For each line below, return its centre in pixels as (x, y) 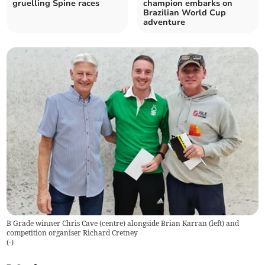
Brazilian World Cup (185, 13)
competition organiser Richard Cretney (72, 232)
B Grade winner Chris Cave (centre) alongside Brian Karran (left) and (123, 223)
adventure (164, 22)
